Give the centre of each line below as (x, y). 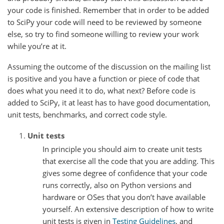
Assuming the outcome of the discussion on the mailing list (109, 67)
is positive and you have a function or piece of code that (103, 79)
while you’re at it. (37, 46)
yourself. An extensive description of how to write (128, 209)
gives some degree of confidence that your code (125, 173)
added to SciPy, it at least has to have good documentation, (109, 103)
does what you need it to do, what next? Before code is (101, 91)
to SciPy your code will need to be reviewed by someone (104, 22)
